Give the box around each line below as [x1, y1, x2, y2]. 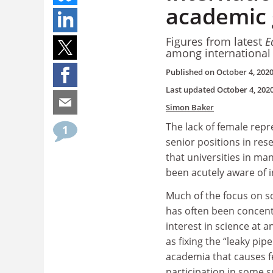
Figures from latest [166, 34, 265, 49]
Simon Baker [166, 102, 214, 113]
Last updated [166, 84, 217, 95]
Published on [166, 66, 216, 77]
